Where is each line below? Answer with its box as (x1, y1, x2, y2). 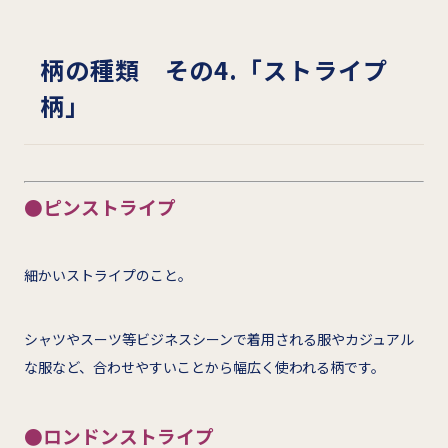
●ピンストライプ (24, 192, 176, 220)
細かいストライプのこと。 (24, 264, 192, 285)
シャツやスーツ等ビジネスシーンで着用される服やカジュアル (24, 328, 414, 349)
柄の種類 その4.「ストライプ (40, 51, 388, 87)
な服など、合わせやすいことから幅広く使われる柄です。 (24, 356, 385, 377)
